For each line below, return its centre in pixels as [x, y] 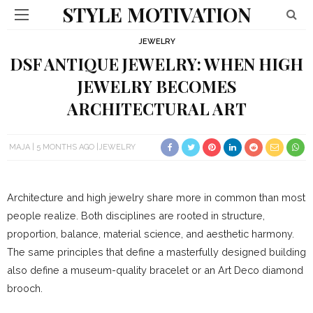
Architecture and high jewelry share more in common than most [156, 198]
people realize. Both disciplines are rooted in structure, [136, 216]
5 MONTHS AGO [65, 147]
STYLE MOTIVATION [156, 14]
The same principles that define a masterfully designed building [156, 252]
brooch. [25, 289]
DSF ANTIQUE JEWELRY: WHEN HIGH [156, 64]
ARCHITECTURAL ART [156, 109]
